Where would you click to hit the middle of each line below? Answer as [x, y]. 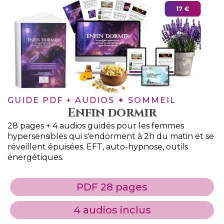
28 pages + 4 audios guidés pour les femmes [96, 125]
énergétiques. [35, 157]
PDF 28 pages [112, 187]
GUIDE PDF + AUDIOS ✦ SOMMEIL [92, 100]
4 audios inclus [112, 210]
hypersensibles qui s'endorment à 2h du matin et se [111, 136]
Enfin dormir [112, 113]
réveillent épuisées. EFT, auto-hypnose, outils [98, 146]
